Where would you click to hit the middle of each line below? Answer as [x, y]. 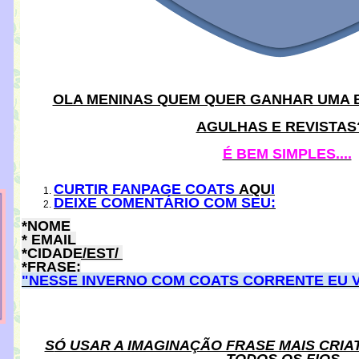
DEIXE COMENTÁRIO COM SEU [162, 203]
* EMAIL [49, 240]
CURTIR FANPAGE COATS [146, 189]
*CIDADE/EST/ [70, 253]
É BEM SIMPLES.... [287, 154]
